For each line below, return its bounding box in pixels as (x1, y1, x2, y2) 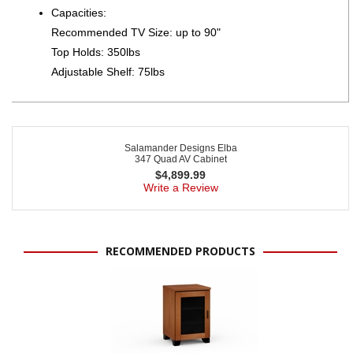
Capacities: (51, 6, 106, 20)
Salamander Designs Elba (124, 143, 237, 154)
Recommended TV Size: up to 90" (51, 26, 221, 39)
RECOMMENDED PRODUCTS (106, 243, 255, 259)
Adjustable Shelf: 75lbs (51, 65, 165, 79)
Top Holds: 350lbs (51, 46, 140, 59)
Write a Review (143, 181, 218, 195)
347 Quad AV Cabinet (134, 154, 227, 165)
